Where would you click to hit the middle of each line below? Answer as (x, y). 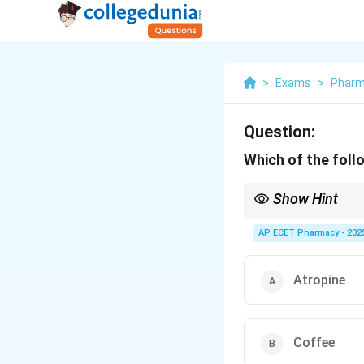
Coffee (314, 342)
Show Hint (305, 199)
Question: (279, 132)
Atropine (319, 280)
